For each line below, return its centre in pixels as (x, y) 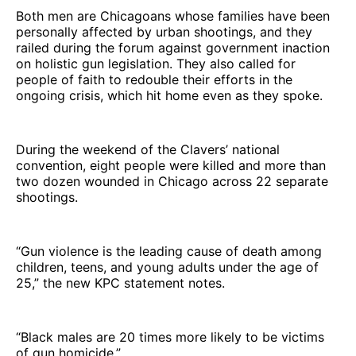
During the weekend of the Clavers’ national (148, 149)
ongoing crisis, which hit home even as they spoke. (169, 95)
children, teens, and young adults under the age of (167, 267)
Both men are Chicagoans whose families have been (173, 15)
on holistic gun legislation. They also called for (156, 63)
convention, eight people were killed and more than (171, 165)
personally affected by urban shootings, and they (164, 31)
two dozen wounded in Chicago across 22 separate (172, 181)
